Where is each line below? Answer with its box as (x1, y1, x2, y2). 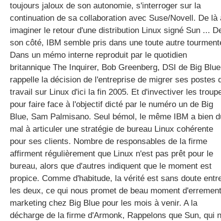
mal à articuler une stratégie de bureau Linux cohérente (10, 124, 213, 134)
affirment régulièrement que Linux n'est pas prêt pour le (10, 149, 213, 158)
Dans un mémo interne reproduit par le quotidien (10, 50, 187, 60)
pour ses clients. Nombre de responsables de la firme (10, 137, 207, 146)
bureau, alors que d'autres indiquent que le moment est (10, 161, 212, 171)
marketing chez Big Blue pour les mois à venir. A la (10, 198, 197, 208)
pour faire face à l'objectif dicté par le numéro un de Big (10, 100, 213, 109)
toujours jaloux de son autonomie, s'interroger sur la (10, 1, 201, 10)
